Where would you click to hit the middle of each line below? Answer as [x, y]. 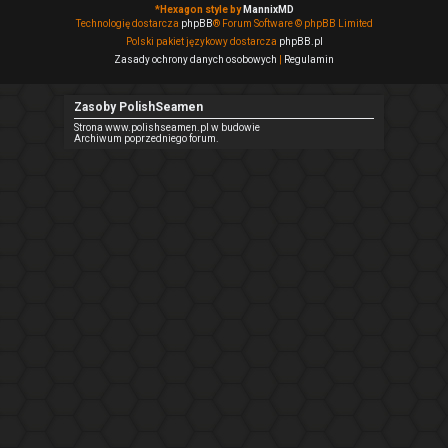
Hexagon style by [201, 9]
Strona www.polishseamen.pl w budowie [167, 128]
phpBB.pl [300, 41]
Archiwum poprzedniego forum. [146, 139]
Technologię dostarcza [128, 23]
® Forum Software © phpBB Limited [292, 23]
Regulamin [309, 59]
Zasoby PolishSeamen [138, 107]
